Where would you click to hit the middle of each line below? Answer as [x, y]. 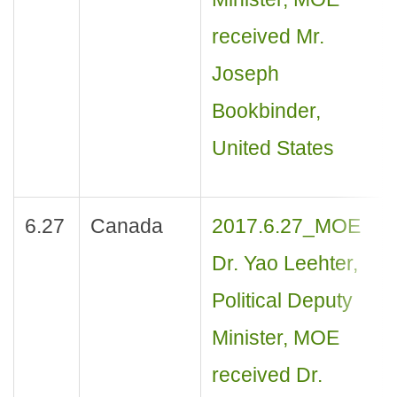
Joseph [245, 74]
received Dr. [267, 375]
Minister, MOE [275, 338]
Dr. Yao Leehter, [284, 264]
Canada [126, 226]
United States [272, 148]
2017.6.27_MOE [286, 226]
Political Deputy [282, 301]
